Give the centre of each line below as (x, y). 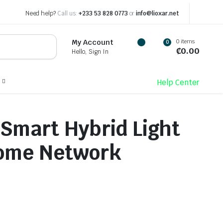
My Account (93, 42)
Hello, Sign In (90, 52)
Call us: (67, 13)
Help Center (178, 82)
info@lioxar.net (158, 13)
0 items (185, 41)
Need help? (41, 13)
